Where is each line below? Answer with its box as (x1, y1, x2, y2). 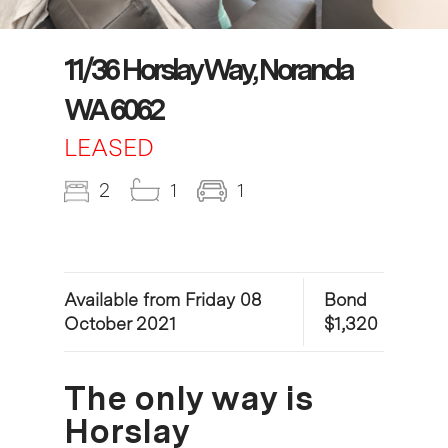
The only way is (64, 377, 312, 418)
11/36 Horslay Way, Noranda (64, 50, 351, 87)
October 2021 (64, 312, 176, 334)
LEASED (64, 132, 154, 162)
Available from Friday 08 (64, 288, 261, 310)
